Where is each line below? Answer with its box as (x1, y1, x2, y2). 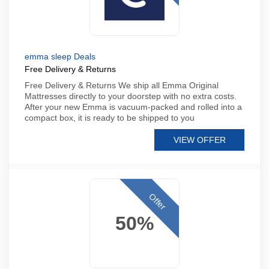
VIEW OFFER (173, 135, 226, 145)
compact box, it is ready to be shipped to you (25, 113, 195, 122)
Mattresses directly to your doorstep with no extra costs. (25, 91, 237, 101)
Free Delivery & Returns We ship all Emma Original (25, 80, 219, 90)
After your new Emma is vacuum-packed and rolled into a (25, 102, 242, 112)
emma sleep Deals (25, 52, 95, 61)
